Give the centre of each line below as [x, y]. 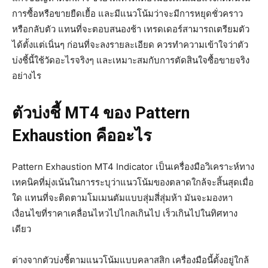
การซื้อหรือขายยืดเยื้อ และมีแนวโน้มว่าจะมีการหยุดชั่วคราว [127, 14]
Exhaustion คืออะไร [82, 136]
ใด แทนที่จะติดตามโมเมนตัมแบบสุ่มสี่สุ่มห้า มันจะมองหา [122, 198]
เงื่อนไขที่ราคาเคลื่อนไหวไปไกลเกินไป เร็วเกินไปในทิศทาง [125, 214]
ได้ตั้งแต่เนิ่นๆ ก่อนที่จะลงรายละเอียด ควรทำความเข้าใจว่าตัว [130, 45]
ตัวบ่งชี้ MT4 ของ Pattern [101, 113]
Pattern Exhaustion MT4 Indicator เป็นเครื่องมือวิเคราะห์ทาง [133, 167]
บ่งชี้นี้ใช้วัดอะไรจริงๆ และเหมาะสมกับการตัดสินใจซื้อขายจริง [131, 60]
